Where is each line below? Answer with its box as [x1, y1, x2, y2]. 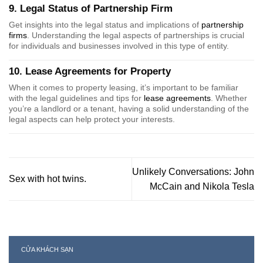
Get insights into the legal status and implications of [9, 20, 201, 30]
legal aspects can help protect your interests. [9, 114, 175, 124]
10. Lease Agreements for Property [9, 65, 171, 77]
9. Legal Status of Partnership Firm [9, 2, 173, 14]
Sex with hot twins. [9, 174, 86, 184]
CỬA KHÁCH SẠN [21, 246, 73, 254]
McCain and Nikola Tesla [150, 181, 254, 191]
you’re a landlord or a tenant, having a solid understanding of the [9, 104, 249, 114]
